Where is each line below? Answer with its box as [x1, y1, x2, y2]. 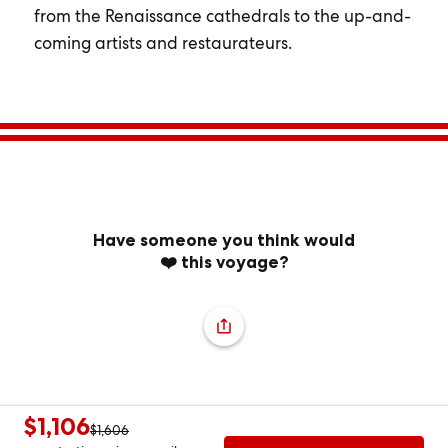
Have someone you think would [93, 230, 355, 250]
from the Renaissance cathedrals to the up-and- [33, 5, 411, 27]
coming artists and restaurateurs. [33, 32, 292, 54]
